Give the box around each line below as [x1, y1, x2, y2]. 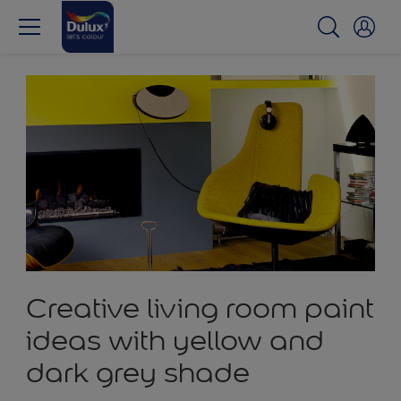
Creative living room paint [26, 291, 374, 327]
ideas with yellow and [26, 323, 324, 359]
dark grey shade [26, 355, 250, 391]
